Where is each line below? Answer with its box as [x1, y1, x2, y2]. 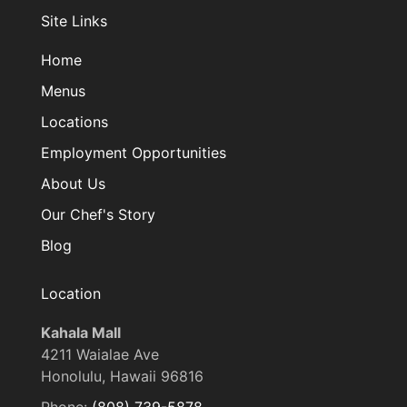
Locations [41, 113, 108, 132]
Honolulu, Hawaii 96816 [41, 367, 203, 386]
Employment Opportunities [41, 144, 226, 163]
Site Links [41, 12, 107, 31]
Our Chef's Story [41, 205, 155, 224]
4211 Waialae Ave [41, 345, 159, 364]
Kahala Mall [41, 323, 121, 342]
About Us [41, 174, 105, 194]
